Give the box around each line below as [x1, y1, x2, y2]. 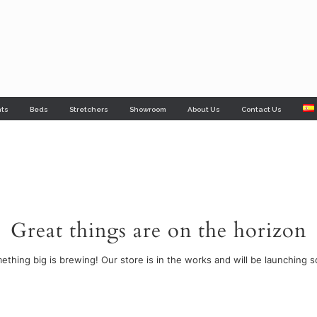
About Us [188, 105, 220, 113]
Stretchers [69, 105, 108, 113]
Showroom [129, 105, 166, 113]
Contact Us [241, 105, 282, 113]
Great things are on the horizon [11, 217, 306, 245]
